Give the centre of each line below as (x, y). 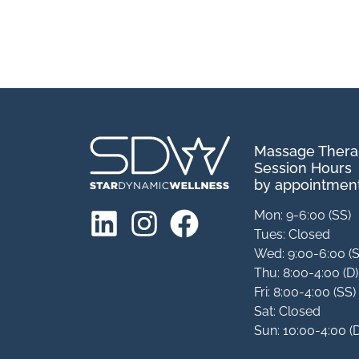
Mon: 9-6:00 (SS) (303, 215)
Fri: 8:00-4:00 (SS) (305, 292)
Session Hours (303, 167)
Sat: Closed (288, 311)
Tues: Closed (292, 234)
